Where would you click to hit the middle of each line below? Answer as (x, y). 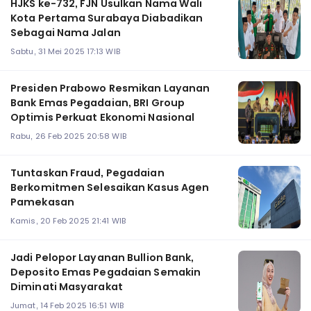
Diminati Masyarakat (67, 287)
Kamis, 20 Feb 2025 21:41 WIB (68, 221)
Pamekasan (42, 202)
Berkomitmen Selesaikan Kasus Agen (110, 188)
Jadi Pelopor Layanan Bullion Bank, (102, 258)
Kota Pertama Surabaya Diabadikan (107, 18)
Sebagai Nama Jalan (66, 33)
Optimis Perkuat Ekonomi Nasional (103, 118)
